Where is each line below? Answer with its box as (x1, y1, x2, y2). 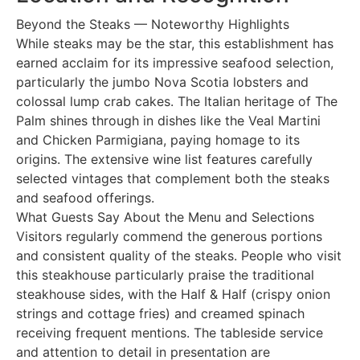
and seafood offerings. (16, 189, 154, 206)
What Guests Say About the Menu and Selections (16, 208, 314, 225)
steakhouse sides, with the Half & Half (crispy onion (16, 285, 330, 302)
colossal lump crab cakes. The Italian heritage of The (16, 92, 337, 109)
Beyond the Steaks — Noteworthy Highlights (16, 15, 289, 32)
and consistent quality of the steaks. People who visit (16, 247, 342, 264)
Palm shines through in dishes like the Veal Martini (16, 112, 321, 129)
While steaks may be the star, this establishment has (16, 35, 333, 51)
